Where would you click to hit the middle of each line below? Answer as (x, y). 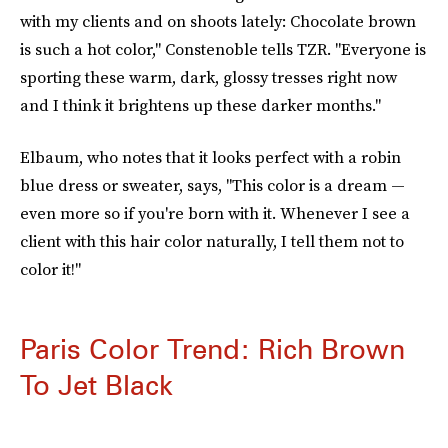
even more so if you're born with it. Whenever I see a (215, 213)
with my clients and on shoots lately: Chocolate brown (218, 21)
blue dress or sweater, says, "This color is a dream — (212, 185)
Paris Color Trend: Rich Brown (212, 349)
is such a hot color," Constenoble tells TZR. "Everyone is (223, 49)
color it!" (50, 269)
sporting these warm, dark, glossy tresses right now (208, 77)
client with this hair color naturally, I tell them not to (212, 241)
